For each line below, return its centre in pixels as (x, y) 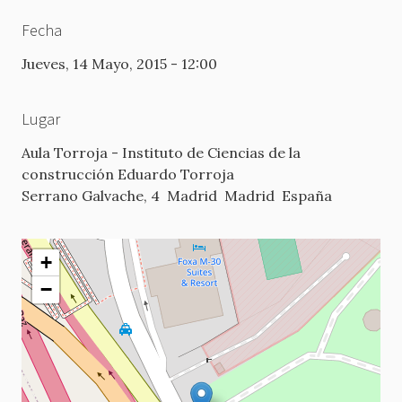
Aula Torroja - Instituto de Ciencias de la (161, 153)
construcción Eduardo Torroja (128, 175)
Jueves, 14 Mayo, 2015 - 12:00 (119, 64)
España (307, 196)
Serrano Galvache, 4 (91, 196)
